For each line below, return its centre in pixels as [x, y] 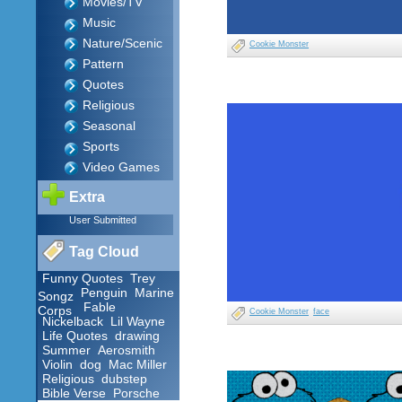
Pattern [103, 64]
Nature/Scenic [122, 43]
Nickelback [73, 321]
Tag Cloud [104, 252]
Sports [101, 146]
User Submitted [103, 220]
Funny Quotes [83, 278]
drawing [137, 336]
